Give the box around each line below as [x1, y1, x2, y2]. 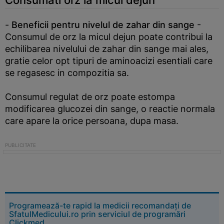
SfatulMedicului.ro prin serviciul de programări [9, 209, 185, 219]
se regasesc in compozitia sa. [5, 67, 129, 78]
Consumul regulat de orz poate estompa [5, 91, 175, 102]
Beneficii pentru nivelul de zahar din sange [11, 19, 194, 30]
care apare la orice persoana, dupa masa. [5, 115, 178, 126]
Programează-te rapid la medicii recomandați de [9, 200, 191, 210]
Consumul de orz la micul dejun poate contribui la [5, 31, 212, 42]
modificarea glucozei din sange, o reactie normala [5, 103, 215, 114]
